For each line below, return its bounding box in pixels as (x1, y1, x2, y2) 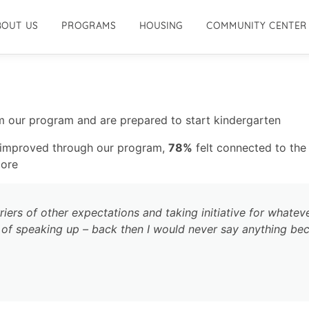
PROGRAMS (61, 20, 116, 31)
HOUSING (139, 20, 183, 31)
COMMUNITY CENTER (206, 20, 307, 31)
